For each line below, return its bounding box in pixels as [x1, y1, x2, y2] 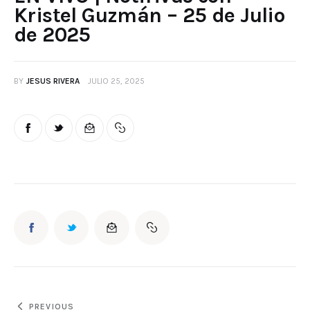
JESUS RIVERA [26, 76, 80, 86]
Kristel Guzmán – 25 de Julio [14, 3, 285, 28]
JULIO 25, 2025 [88, 76, 145, 86]
